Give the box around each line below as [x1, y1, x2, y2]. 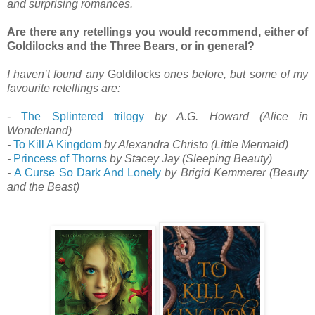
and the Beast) [7, 180, 79, 193]
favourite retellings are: [7, 82, 120, 94]
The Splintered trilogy [21, 110, 144, 122]
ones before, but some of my [160, 67, 309, 80]
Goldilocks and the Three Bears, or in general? [7, 39, 255, 52]
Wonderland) [7, 124, 72, 136]
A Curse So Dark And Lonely [14, 166, 162, 179]
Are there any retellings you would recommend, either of [7, 25, 308, 38]
